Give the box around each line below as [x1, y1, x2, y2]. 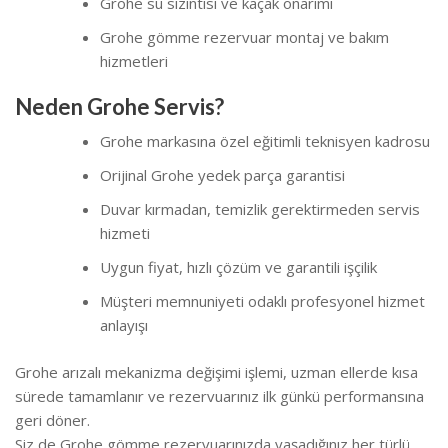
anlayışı [100, 315, 148, 336]
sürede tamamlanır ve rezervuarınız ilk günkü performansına [15, 385, 424, 406]
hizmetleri [100, 50, 168, 71]
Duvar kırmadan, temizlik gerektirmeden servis [100, 199, 420, 220]
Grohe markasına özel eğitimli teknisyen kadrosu [100, 131, 430, 152]
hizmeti [100, 223, 150, 244]
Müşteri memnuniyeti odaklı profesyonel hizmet [100, 291, 425, 312]
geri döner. [15, 409, 90, 430]
